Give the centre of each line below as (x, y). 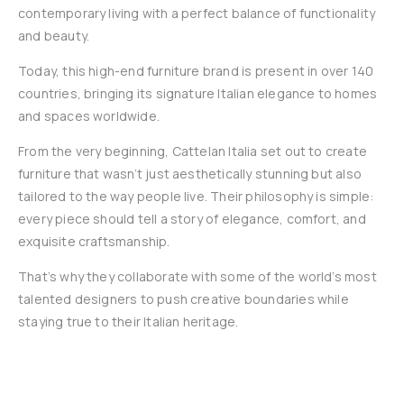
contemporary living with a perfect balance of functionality (197, 13)
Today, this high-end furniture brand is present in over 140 (196, 71)
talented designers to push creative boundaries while (184, 299)
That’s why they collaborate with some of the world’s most (197, 276)
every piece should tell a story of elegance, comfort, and (192, 219)
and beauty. (54, 36)
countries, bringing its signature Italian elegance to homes (198, 93)
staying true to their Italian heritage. (129, 321)
